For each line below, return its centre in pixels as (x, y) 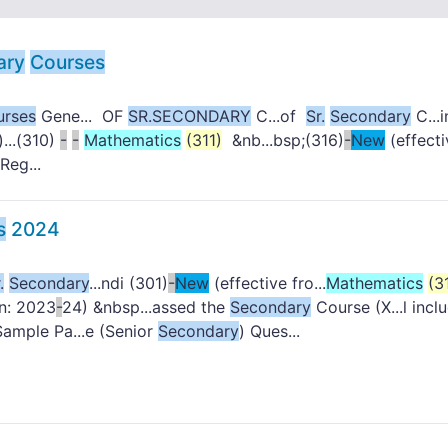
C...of (278, 116)
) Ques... (269, 331)
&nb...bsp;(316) (283, 140)
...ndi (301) (128, 283)
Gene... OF (82, 116)
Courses (67, 62)
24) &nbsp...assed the (146, 307)
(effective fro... (267, 283)
